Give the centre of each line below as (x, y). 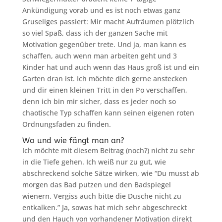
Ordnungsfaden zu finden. (66, 124)
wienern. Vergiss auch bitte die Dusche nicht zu (102, 196)
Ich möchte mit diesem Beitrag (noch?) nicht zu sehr (108, 151)
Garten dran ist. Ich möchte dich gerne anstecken (105, 79)
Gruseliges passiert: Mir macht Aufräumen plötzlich (108, 22)
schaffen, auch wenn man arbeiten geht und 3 (99, 56)
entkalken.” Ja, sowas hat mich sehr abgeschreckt (104, 208)
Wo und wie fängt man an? (73, 141)
